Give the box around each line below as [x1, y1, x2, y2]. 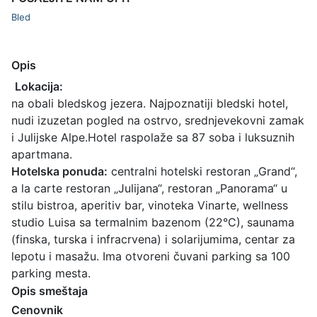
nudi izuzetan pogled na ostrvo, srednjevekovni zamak [11, 113, 304, 127]
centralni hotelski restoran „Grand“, [108, 163, 297, 178]
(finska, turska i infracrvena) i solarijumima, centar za [11, 231, 295, 246]
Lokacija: [15, 79, 63, 93]
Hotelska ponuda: [11, 163, 108, 178]
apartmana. [11, 146, 72, 161]
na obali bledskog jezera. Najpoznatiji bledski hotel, [11, 96, 288, 110]
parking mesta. [11, 265, 98, 280]
